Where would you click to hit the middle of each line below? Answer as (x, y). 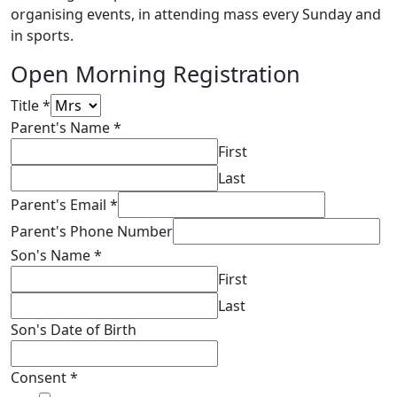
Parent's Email (60, 205)
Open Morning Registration (156, 74)
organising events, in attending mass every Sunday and (196, 14)
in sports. (42, 35)
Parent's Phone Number (92, 231)
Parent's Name (62, 128)
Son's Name (52, 255)
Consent (40, 378)
